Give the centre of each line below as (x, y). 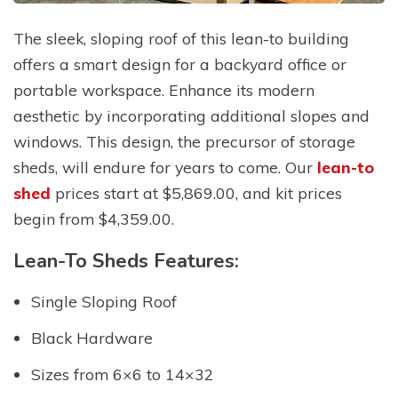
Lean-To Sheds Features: (126, 262)
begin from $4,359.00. (94, 218)
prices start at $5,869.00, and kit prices (196, 192)
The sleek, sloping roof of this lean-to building (181, 38)
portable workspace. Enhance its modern (164, 89)
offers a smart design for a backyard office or (180, 64)
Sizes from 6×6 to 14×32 (123, 374)
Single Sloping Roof (104, 302)
